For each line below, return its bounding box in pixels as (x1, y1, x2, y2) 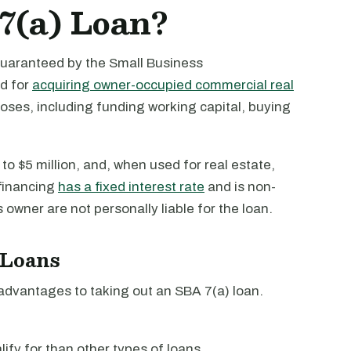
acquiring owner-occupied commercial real (32, 78, 294, 92)
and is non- (204, 179, 276, 194)
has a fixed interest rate (58, 179, 204, 194)
